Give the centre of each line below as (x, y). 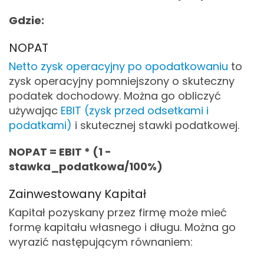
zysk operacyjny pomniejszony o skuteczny (122, 81)
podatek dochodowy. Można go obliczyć (115, 96)
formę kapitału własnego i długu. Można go (122, 227)
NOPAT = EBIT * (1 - (60, 152)
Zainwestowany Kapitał (77, 194)
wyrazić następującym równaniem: (101, 242)
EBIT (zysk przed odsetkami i (135, 110)
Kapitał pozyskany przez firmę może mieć (118, 212)
